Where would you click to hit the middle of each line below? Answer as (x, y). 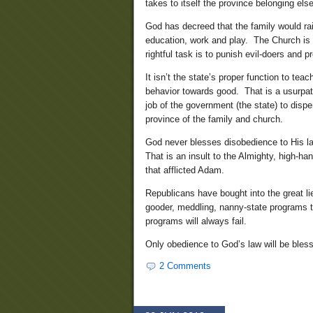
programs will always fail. (196, 221)
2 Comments (185, 266)
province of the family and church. (214, 119)
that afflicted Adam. (185, 170)
